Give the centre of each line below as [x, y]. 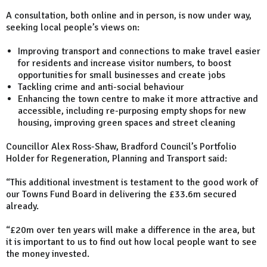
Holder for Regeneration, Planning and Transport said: [117, 159]
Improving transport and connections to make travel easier [139, 52]
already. [22, 207]
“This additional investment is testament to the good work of [132, 183]
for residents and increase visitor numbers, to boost [125, 63]
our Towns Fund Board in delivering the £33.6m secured [121, 195]
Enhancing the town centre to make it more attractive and [138, 99]
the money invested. [48, 254]
